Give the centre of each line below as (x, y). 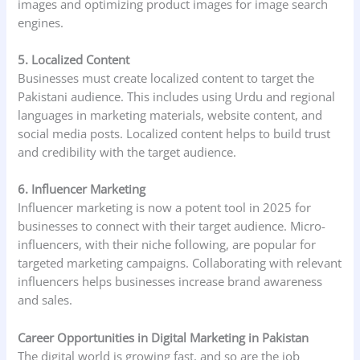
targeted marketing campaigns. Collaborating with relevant (180, 263)
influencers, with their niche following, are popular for (167, 245)
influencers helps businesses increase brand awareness (170, 282)
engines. (44, 22)
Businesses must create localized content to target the (166, 78)
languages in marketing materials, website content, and (170, 115)
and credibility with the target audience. (131, 152)
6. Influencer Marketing (82, 189)
